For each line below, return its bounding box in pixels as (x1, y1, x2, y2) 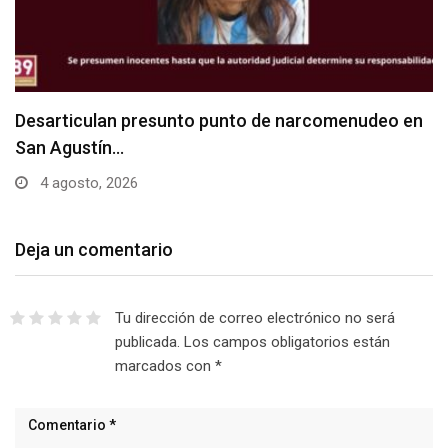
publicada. (114, 332, 180, 351)
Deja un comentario (15, 238, 173, 260)
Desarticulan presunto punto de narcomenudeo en (15, 109, 423, 131)
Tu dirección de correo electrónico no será (114, 308, 395, 327)
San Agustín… (15, 136, 124, 158)
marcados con (114, 356, 215, 375)
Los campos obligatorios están (183, 332, 390, 351)
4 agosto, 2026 (36, 173, 138, 192)
